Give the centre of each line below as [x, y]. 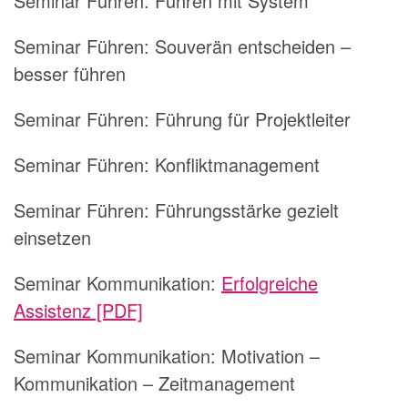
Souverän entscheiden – [253, 46]
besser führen [70, 73]
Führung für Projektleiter [253, 118]
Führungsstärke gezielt [247, 209]
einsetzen [52, 237]
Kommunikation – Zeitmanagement [154, 382]
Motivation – [270, 355]
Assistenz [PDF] [78, 310]
